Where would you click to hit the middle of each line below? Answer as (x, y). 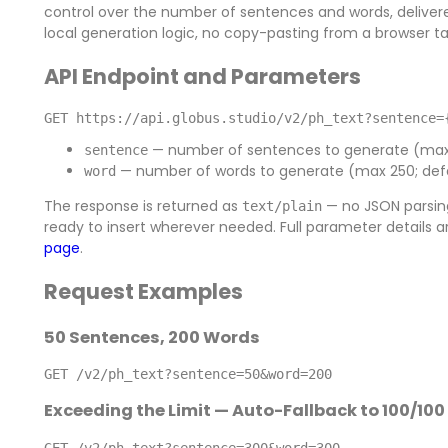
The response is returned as (142, 205)
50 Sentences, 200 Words (151, 337)
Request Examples (143, 292)
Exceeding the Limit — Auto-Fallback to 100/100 (244, 411)
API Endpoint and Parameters (202, 77)
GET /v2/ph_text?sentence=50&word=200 (187, 373)
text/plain (281, 205)
